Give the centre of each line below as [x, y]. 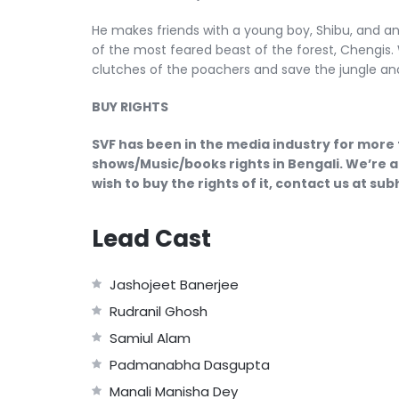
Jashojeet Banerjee [174, 285]
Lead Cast [151, 239]
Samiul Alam [150, 338]
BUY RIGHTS [130, 107]
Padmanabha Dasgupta [189, 365]
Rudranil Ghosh [158, 311]
